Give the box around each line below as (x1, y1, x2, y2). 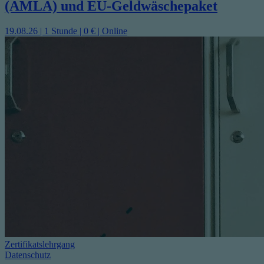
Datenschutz (5, 249, 51, 260)
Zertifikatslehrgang (5, 239, 75, 249)
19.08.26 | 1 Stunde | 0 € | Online (5, 26, 127, 37)
